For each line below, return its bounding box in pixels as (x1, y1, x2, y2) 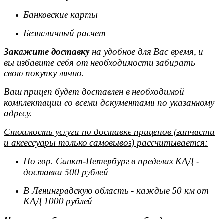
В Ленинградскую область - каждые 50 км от (23, 185, 209, 196)
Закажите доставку (4, 46, 89, 57)
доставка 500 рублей (23, 167, 108, 177)
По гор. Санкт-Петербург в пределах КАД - (23, 156, 199, 166)
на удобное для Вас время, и (89, 46, 203, 57)
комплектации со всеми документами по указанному (4, 97, 214, 108)
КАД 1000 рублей (23, 196, 95, 206)
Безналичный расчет (23, 28, 106, 38)
